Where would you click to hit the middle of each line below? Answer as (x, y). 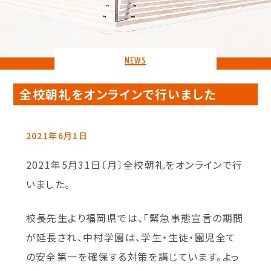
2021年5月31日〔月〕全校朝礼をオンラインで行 (134, 164)
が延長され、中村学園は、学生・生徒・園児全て (131, 237)
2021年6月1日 (57, 135)
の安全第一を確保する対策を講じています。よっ (133, 256)
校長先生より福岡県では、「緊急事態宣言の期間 (135, 217)
